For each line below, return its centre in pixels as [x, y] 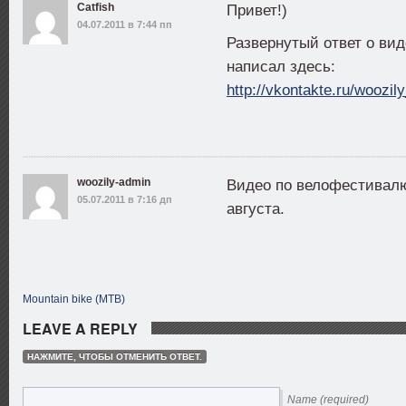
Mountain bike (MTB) [74, 299]
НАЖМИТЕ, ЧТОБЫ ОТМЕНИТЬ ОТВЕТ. [115, 357]
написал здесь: [281, 67]
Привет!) [257, 10]
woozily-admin [114, 182]
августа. [256, 209]
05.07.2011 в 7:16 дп [125, 199]
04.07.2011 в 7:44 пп [125, 24]
